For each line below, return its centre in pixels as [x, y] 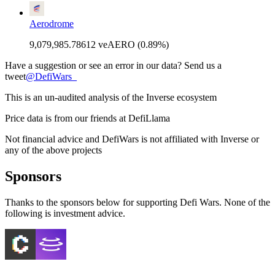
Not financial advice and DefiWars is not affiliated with [111, 139]
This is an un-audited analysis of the [76, 97]
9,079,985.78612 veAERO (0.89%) [99, 44]
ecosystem [196, 97]
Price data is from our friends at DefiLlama [87, 118]
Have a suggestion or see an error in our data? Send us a [113, 65]
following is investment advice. [65, 213]
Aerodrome [52, 23]
